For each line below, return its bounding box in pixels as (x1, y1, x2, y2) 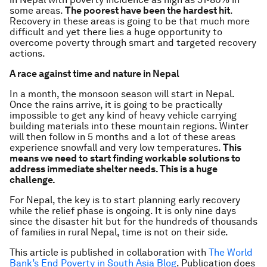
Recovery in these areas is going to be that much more (10, 15, 250, 27)
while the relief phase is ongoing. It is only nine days (10, 205, 236, 216)
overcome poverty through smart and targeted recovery (10, 37, 256, 48)
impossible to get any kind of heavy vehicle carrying (10, 110, 237, 121)
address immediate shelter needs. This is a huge (10, 163, 218, 175)
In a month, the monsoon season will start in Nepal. (10, 88, 234, 100)
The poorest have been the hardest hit (65, 5, 230, 16)
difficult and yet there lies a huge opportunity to (10, 26, 222, 38)
